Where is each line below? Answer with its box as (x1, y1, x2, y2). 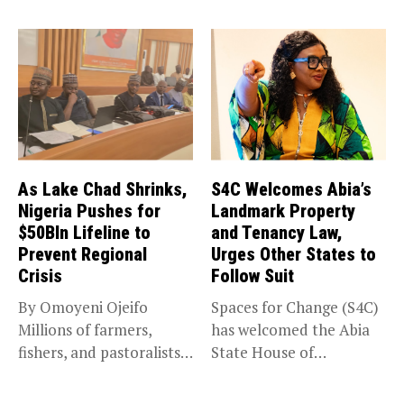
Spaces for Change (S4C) (211, 296, 379, 317)
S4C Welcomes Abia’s (211, 178, 372, 200)
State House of (211, 341, 314, 363)
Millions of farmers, (18, 318, 152, 340)
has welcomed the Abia (211, 318, 370, 340)
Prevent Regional (18, 243, 147, 265)
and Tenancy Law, (211, 221, 342, 243)
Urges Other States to (211, 243, 376, 265)
